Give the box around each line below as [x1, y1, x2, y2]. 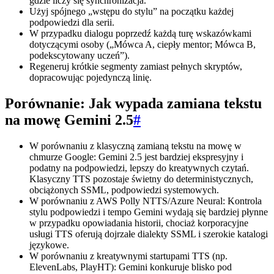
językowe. [29, 239, 69, 250]
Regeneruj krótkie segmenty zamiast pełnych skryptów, [29, 61, 242, 72]
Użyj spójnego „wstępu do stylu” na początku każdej [29, 6, 234, 17]
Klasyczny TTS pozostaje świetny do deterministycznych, [29, 173, 253, 184]
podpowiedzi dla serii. [29, 17, 114, 28]
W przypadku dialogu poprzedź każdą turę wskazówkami [29, 28, 251, 39]
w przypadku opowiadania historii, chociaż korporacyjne [29, 217, 248, 228]
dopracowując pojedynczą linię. [29, 72, 152, 83]
